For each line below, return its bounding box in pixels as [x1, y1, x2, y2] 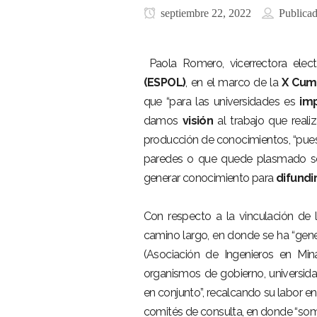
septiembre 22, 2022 [157, 7, 251, 19]
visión [182, 114, 214, 127]
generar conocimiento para [143, 171, 276, 185]
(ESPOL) [143, 76, 186, 89]
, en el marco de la [185, 76, 282, 89]
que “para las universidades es [143, 95, 300, 108]
